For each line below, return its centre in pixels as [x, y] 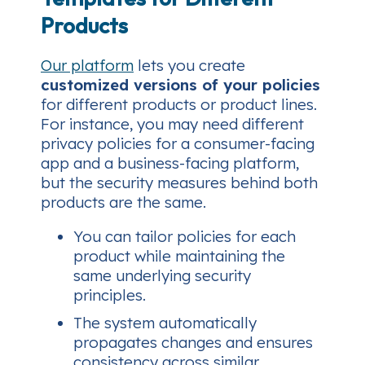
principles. [110, 295]
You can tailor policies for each [185, 237]
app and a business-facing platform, [170, 163]
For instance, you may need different [172, 123]
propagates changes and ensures [193, 343]
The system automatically [165, 323]
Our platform [87, 65]
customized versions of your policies [180, 84]
